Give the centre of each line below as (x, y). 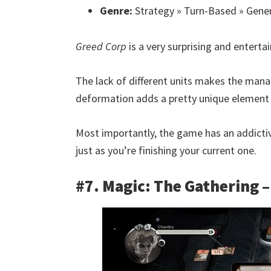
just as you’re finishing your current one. (166, 150)
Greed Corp (101, 46)
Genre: (116, 11)
